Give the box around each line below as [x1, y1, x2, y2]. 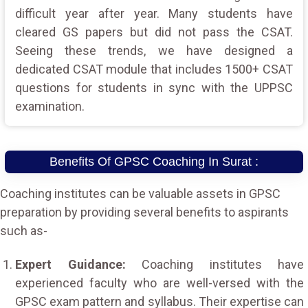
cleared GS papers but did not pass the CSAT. [15, 24, 293, 39]
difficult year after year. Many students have [15, 5, 293, 21]
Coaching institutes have [142, 256, 304, 272]
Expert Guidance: [15, 256, 142, 272]
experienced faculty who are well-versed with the [15, 275, 304, 290]
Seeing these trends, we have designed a [15, 43, 293, 58]
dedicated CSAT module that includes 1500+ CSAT [15, 61, 293, 76]
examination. [15, 98, 85, 113]
